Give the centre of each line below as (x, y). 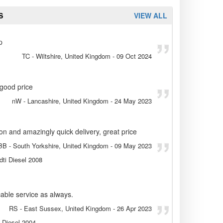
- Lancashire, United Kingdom (65, 101)
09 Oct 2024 (134, 56)
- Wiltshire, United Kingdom (70, 56)
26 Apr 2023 (134, 209)
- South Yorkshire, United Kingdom (58, 146)
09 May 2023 (133, 146)
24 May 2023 (133, 101)
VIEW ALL (151, 16)
